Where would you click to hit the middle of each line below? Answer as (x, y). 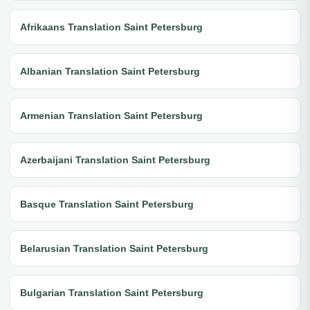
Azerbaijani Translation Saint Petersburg (115, 159)
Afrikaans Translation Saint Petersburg (111, 27)
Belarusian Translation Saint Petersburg (114, 248)
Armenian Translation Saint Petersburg (111, 115)
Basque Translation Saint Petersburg (107, 204)
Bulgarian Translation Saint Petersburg (112, 292)
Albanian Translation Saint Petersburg (110, 71)
